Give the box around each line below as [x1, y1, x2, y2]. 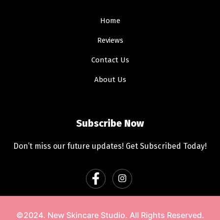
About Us [94, 75, 126, 84]
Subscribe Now [76, 117, 144, 130]
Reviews [97, 36, 123, 45]
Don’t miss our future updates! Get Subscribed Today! [13, 141, 207, 151]
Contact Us [91, 55, 129, 65]
